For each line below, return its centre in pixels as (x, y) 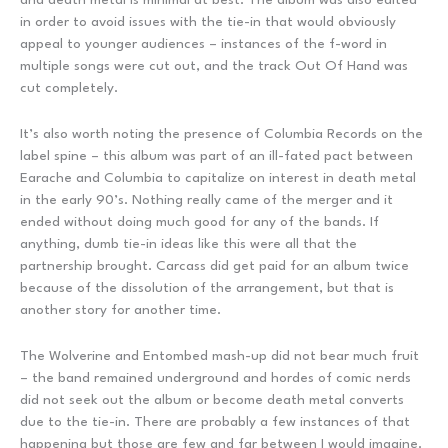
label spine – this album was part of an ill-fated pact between (216, 155)
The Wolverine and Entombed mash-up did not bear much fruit (219, 355)
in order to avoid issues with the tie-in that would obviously (208, 21)
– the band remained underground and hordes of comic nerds (215, 377)
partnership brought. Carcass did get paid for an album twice (214, 265)
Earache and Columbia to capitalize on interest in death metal (218, 177)
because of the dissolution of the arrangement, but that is (207, 287)
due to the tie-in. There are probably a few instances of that (215, 421)
